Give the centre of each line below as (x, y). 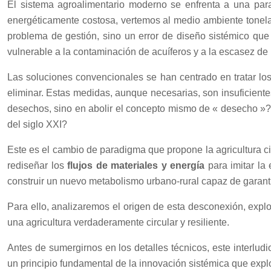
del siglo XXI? (37, 124)
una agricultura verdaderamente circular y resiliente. (118, 222)
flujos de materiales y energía (136, 165)
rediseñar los (38, 165)
